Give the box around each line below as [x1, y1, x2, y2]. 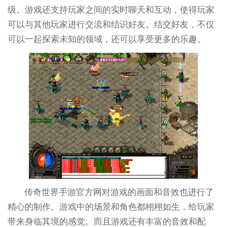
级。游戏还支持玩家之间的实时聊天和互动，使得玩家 [7, 5, 214, 15]
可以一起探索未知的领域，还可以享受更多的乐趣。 [7, 34, 206, 44]
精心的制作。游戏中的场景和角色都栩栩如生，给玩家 [7, 202, 214, 212]
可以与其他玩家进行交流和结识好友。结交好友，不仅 [7, 19, 214, 29]
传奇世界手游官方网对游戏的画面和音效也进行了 [24, 187, 214, 198]
